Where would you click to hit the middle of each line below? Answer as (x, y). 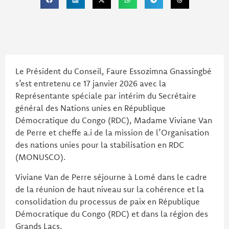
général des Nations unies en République (90, 108)
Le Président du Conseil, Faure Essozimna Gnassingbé (113, 71)
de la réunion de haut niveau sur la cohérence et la (110, 189)
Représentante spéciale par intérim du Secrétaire (106, 96)
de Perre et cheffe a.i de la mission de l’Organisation (112, 133)
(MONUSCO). (40, 157)
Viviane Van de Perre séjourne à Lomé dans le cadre (111, 177)
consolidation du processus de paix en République (108, 201)
